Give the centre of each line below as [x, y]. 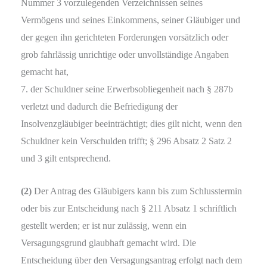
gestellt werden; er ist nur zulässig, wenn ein [104, 226]
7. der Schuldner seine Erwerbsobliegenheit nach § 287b [127, 89]
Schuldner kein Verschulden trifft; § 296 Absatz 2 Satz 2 [126, 141]
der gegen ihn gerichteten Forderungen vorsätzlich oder [125, 38]
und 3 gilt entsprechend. [66, 159]
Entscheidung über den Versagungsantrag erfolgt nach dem [131, 260]
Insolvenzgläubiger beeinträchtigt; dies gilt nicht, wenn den [131, 124]
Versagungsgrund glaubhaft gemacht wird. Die [108, 243]
